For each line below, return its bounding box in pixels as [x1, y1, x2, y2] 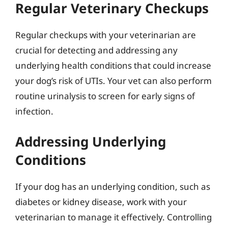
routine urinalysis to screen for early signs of [15, 90, 195, 102]
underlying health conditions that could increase [15, 60, 211, 71]
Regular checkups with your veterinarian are [15, 29, 196, 41]
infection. [15, 105, 53, 117]
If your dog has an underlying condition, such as [15, 180, 210, 192]
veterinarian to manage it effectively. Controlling [15, 211, 212, 223]
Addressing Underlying [15, 132, 166, 151]
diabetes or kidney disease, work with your [15, 195, 187, 208]
